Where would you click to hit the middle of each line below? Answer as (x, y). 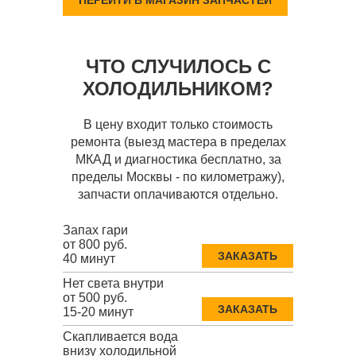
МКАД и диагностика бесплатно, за (178, 160)
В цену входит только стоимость (178, 125)
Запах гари (95, 230)
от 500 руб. (95, 298)
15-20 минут (98, 312)
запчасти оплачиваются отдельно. (178, 195)
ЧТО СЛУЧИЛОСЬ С (178, 67)
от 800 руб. (95, 245)
